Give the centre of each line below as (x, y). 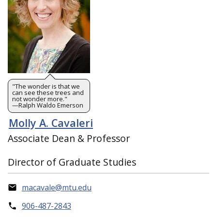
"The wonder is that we (46, 86)
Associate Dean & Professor (69, 139)
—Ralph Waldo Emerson (48, 105)
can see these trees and (48, 92)
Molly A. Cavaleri (51, 123)
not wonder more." (40, 99)
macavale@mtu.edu (56, 188)
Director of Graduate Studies (72, 162)
